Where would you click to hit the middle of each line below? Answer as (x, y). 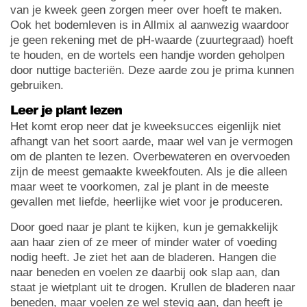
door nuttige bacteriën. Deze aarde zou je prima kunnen (152, 71)
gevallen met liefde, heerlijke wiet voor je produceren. (147, 202)
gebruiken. (37, 86)
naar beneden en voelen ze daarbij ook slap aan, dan (145, 273)
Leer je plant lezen (66, 110)
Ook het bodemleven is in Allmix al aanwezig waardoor (150, 25)
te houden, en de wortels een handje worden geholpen (147, 56)
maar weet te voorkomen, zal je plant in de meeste (139, 187)
